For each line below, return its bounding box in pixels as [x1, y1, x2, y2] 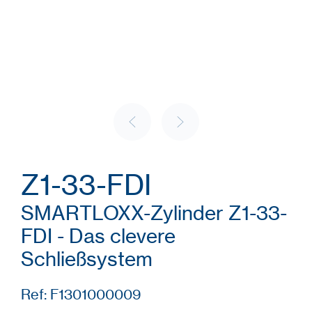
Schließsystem [21, 247, 153, 271]
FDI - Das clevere [21, 224, 175, 248]
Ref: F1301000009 [21, 286, 141, 303]
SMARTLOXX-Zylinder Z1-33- [21, 201, 287, 225]
